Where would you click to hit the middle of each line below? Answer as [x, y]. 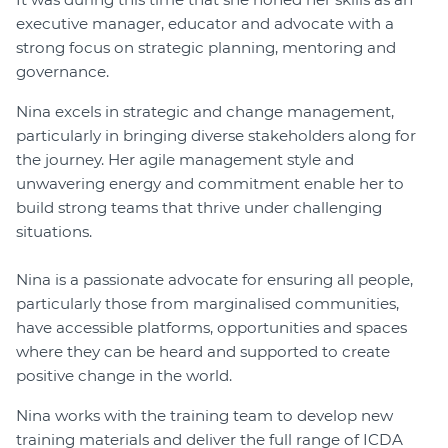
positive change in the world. [124, 375]
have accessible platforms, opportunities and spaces [211, 327]
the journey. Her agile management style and [185, 159]
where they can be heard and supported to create [203, 351]
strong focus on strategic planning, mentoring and [206, 47]
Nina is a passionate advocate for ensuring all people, [214, 279]
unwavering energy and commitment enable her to [210, 183]
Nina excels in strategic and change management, [205, 111]
